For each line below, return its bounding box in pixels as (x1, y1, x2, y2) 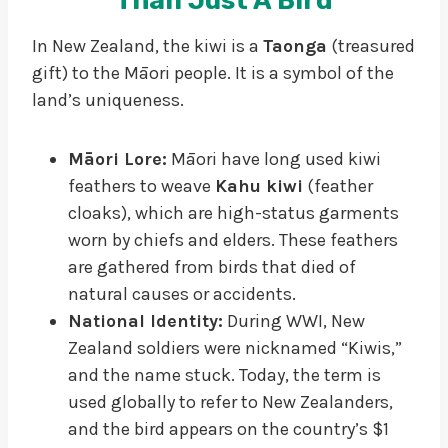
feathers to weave (68, 174, 215, 197)
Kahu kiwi (215, 174, 303, 197)
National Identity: (68, 309, 223, 332)
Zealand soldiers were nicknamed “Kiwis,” (68, 336, 402, 359)
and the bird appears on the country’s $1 (68, 417, 389, 440)
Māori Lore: (68, 147, 167, 170)
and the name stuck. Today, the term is (68, 363, 381, 386)
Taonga (263, 34, 327, 57)
